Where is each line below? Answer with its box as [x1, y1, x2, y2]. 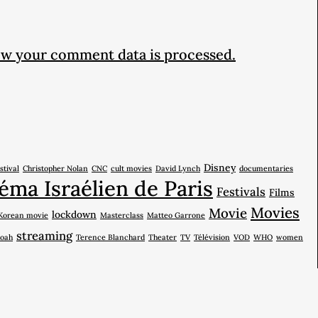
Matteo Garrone [147, 209, 205, 220]
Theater [148, 231, 177, 242]
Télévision [194, 231, 230, 242]
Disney [204, 160, 236, 174]
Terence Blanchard [76, 231, 145, 242]
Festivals [216, 183, 265, 199]
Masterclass [100, 209, 143, 220]
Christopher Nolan [23, 163, 88, 173]
